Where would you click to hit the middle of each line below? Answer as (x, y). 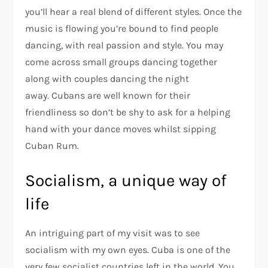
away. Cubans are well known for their (108, 95)
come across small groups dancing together (121, 62)
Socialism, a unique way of (126, 180)
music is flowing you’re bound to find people (122, 28)
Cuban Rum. (52, 145)
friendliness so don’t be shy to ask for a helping (128, 112)
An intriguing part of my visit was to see (113, 233)
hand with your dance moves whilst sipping (121, 129)
